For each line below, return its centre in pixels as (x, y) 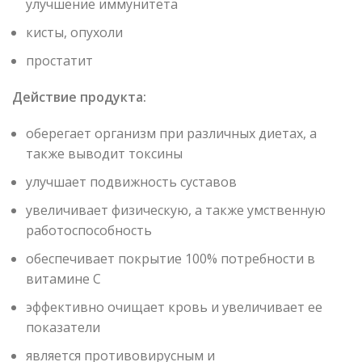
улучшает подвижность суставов (131, 182)
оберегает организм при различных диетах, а (171, 134)
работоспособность (89, 231)
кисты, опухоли (74, 33)
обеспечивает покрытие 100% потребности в (170, 259)
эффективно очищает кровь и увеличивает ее (174, 307)
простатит (59, 61)
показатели (63, 328)
